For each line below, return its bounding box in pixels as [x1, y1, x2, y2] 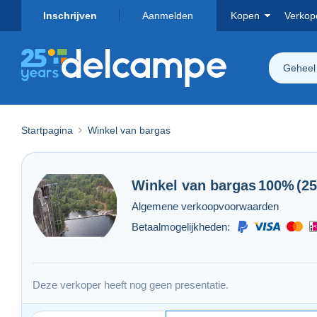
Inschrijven [43, 10, 97, 21]
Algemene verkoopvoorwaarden [132, 200, 279, 212]
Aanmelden [142, 10, 193, 21]
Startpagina [21, 124, 73, 136]
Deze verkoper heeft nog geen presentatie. [33, 278, 229, 291]
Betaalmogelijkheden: [132, 220, 230, 233]
